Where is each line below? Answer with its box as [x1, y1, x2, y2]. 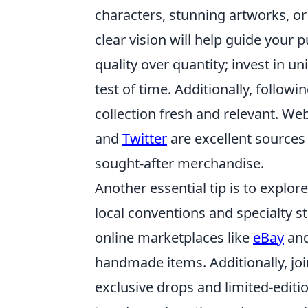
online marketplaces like [95, 228, 253, 247]
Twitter [122, 129, 167, 148]
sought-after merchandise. [95, 154, 264, 173]
